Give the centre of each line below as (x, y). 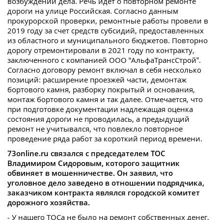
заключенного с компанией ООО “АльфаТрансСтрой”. (104, 60)
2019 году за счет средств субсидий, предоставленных (106, 31)
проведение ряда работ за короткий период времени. (105, 139)
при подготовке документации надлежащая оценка (100, 109)
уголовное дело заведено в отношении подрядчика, (106, 183)
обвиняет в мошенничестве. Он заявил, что (90, 173)
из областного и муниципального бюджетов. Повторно (108, 41)
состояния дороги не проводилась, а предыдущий (98, 119)
